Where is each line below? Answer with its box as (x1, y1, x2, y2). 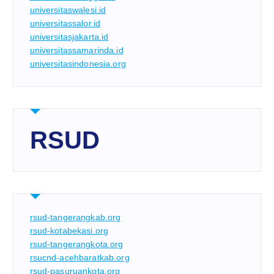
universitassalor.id (29, 18, 101, 28)
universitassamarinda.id (29, 45, 124, 55)
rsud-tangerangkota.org (29, 239, 124, 249)
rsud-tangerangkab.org (29, 212, 121, 222)
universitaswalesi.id (29, 4, 106, 15)
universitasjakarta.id (29, 31, 109, 42)
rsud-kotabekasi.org (29, 225, 109, 235)
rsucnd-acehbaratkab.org (29, 252, 130, 262)
